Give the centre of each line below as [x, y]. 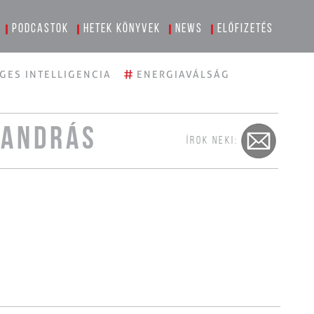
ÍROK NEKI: [212, 141]
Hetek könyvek [122, 29]
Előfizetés [246, 29]
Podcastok [41, 29]
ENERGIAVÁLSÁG [183, 74]
